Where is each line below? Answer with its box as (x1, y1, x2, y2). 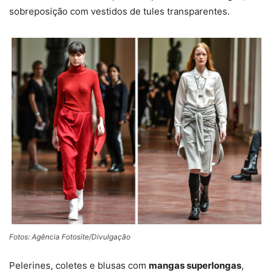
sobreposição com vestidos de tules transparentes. (9, 5, 230, 18)
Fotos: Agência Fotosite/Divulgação (9, 232, 130, 241)
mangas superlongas (149, 259, 241, 271)
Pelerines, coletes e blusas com (9, 259, 149, 271)
